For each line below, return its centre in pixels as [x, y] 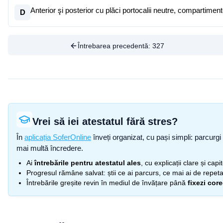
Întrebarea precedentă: [115, 46]
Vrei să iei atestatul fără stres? [105, 121]
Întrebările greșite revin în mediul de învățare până [106, 183]
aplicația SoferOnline [58, 137]
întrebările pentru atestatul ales [88, 163]
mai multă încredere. [50, 148]
